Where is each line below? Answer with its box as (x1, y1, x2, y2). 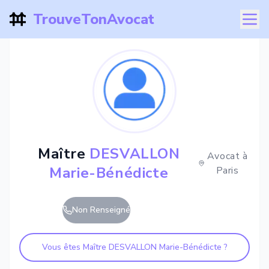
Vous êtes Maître (41, 241, 109, 253)
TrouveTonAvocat (32, 10, 154, 29)
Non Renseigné (72, 204, 130, 216)
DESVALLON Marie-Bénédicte (108, 241, 222, 253)
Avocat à (207, 150, 248, 163)
